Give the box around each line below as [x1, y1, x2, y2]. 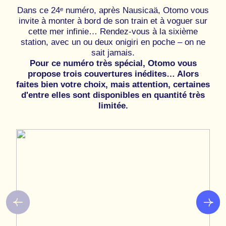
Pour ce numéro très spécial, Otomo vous [29, 58, 197, 68]
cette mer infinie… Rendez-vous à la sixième [28, 26, 198, 36]
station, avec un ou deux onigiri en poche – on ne [21, 37, 205, 47]
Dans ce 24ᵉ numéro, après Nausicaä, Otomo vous [17, 5, 209, 15]
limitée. [98, 100, 128, 110]
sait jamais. [91, 47, 135, 58]
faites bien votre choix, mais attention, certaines [16, 79, 210, 89]
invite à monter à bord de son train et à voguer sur [19, 16, 207, 26]
